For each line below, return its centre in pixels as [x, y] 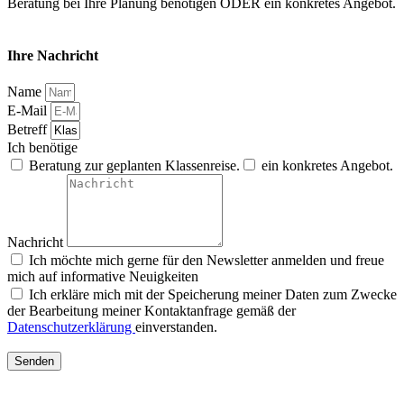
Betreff [29, 129]
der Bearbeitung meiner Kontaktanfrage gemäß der [151, 310]
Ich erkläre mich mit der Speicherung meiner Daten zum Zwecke [213, 294]
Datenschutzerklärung [71, 326]
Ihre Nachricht [53, 55]
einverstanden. [176, 326]
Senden [34, 361]
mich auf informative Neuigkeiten [103, 276]
